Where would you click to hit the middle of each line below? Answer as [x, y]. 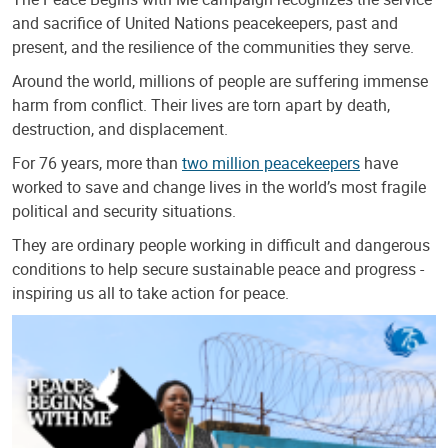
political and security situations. [124, 210]
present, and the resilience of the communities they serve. [213, 46]
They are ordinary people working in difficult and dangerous [221, 244]
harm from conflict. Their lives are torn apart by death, [201, 104]
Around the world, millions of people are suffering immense [220, 80]
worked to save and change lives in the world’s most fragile [219, 186]
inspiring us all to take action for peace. [150, 292]
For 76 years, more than [97, 162]
